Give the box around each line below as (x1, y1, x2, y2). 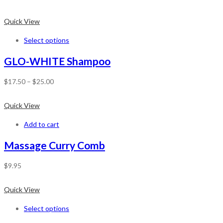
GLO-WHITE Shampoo (4, 54, 111, 67)
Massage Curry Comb (4, 138, 105, 151)
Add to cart (24, 120, 59, 129)
